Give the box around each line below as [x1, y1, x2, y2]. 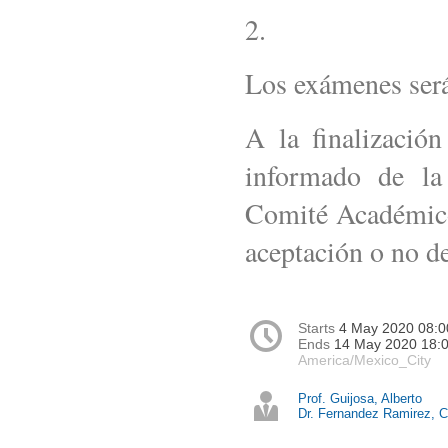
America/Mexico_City [298, 352, 431, 369]
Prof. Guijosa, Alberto [298, 391, 422, 407]
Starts [298, 320, 339, 337]
